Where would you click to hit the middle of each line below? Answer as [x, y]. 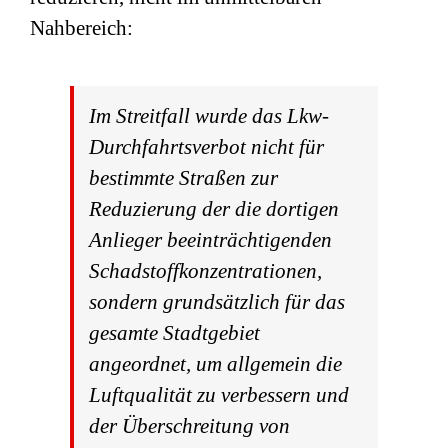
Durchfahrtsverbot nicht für [206, 147]
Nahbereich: [81, 28]
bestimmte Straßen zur [183, 178]
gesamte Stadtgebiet [174, 333]
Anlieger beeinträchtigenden [210, 240]
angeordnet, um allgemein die [215, 364]
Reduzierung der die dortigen [214, 209]
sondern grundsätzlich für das [217, 302]
